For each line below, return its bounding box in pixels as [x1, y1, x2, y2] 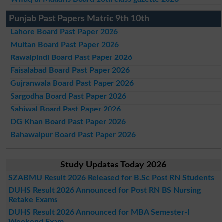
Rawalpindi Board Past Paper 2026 [10, 53, 133, 61]
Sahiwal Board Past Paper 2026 [10, 105, 121, 113]
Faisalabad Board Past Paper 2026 [10, 66, 130, 74]
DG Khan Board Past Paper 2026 [10, 117, 126, 126]
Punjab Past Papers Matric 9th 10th [8, 14, 149, 23]
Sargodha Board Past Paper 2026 [10, 92, 127, 100]
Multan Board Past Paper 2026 [10, 40, 119, 49]
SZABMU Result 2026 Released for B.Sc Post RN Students [8, 173, 214, 182]
